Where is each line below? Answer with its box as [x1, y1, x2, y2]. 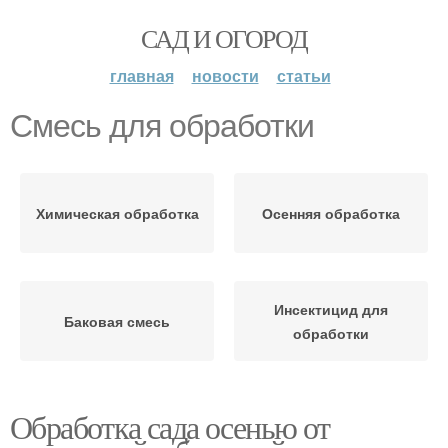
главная [109, 64, 174, 87]
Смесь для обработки [10, 108, 314, 144]
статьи [276, 64, 331, 87]
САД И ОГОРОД [140, 21, 308, 55]
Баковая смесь [64, 311, 170, 331]
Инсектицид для [274, 299, 388, 319]
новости [191, 64, 259, 87]
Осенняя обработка [262, 203, 400, 223]
